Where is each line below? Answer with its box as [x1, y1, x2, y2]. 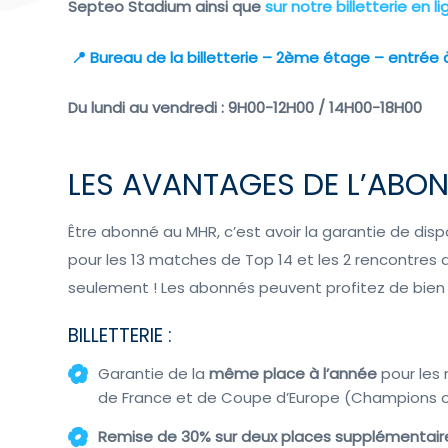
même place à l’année [209, 362, 378, 384]
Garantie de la [98, 362, 210, 384]
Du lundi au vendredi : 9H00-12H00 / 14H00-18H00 [68, 97, 423, 119]
